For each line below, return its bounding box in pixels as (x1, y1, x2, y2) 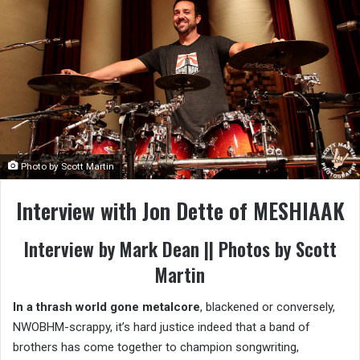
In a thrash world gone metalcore (13, 299, 200, 314)
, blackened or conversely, (200, 299, 335, 314)
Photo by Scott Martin (18, 160, 114, 172)
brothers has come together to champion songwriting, (13, 339, 299, 354)
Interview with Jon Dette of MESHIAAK (15, 194, 345, 227)
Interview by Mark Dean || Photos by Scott (23, 235, 337, 264)
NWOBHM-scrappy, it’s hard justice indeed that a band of (13, 319, 310, 334)
